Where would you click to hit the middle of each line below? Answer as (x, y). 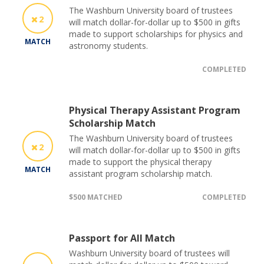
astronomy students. (108, 45)
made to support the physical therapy (140, 161)
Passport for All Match (122, 238)
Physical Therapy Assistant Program (155, 110)
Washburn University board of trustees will (149, 253)
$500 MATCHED (96, 197)
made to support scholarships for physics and (156, 34)
